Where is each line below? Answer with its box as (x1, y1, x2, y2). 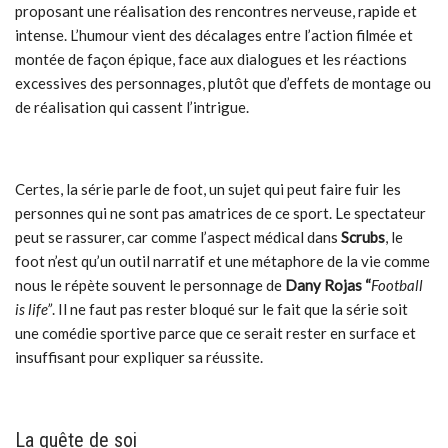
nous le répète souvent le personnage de (15, 276, 285, 294)
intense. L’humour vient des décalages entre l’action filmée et (15, 26, 413, 44)
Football (371, 276, 423, 294)
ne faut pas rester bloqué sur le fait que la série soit (67, 300, 408, 318)
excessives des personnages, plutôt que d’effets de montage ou (15, 74, 431, 92)
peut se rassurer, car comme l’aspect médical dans (15, 228, 341, 246)
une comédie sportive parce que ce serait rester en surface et (15, 324, 416, 342)
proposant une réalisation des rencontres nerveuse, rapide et (15, 2, 417, 20)
